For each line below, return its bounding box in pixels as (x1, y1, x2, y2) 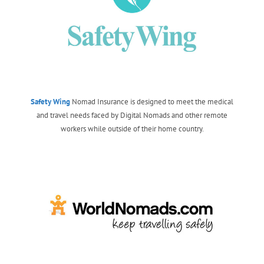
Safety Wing (31, 96, 70, 107)
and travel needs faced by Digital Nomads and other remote (37, 110, 227, 120)
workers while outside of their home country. (60, 123, 204, 134)
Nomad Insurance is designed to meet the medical (70, 96, 233, 107)
